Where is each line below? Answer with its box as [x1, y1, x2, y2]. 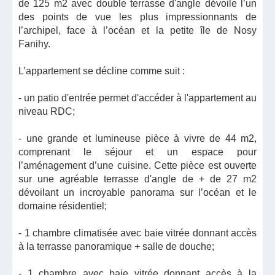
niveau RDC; [18, 106, 75, 117]
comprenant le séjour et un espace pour [18, 147, 257, 157]
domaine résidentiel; [18, 201, 107, 211]
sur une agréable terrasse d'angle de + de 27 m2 [18, 174, 257, 184]
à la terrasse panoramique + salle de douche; [18, 241, 214, 252]
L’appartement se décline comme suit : [18, 66, 185, 76]
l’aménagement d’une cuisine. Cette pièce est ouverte [18, 160, 257, 171]
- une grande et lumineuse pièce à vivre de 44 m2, [18, 133, 257, 144]
